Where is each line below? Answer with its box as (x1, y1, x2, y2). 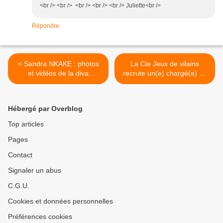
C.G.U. (8, 182, 29, 190)
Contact (8, 151, 32, 159)
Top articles (8, 120, 44, 128)
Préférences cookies (8, 213, 72, 221)
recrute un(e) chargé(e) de (122, 69, 207, 78)
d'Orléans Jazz (35, 79, 82, 87)
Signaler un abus (8, 166, 61, 175)
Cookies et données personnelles (8, 197, 113, 206)
